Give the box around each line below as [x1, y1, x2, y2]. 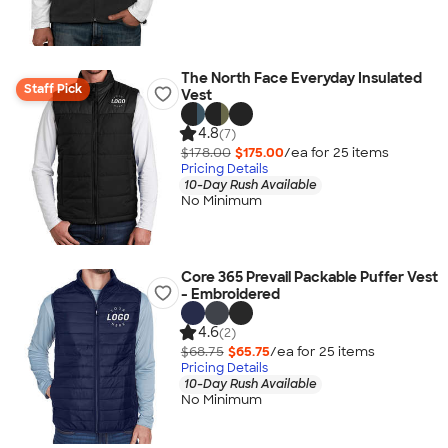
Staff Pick [24, 81, 82, 97]
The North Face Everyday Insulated [180, 69, 422, 87]
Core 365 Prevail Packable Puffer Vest [180, 268, 438, 286]
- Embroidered [180, 285, 280, 303]
